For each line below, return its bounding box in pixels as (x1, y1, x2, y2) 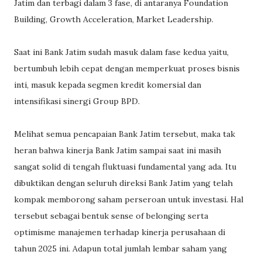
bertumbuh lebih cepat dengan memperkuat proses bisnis (14, 63, 240, 74)
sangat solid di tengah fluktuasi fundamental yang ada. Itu (14, 161, 236, 173)
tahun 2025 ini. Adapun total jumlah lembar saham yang (14, 243, 227, 254)
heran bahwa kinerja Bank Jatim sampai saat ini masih (14, 145, 221, 156)
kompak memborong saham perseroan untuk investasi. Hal (14, 194, 243, 205)
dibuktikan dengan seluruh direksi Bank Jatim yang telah (14, 178, 233, 189)
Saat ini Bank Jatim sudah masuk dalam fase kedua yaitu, (14, 47, 229, 58)
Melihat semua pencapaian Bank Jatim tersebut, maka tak (14, 129, 235, 140)
